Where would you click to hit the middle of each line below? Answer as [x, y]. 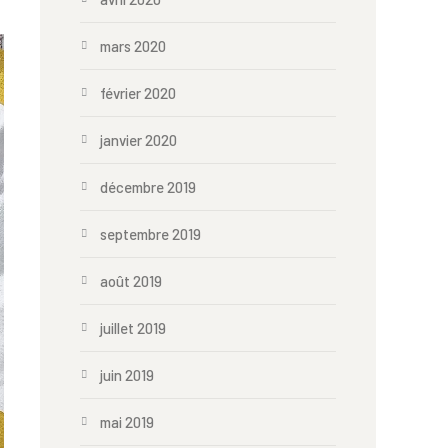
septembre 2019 [150, 234]
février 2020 [138, 93]
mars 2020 [133, 46]
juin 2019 [127, 375]
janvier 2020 [138, 140]
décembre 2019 [148, 187]
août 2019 [131, 281]
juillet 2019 [133, 328]
